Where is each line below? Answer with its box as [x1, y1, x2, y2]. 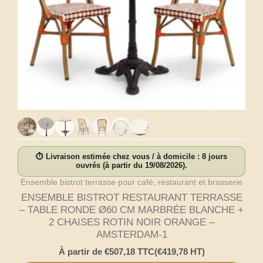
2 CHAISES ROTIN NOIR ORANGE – [49, 217, 214, 228]
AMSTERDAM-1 [96, 229, 167, 241]
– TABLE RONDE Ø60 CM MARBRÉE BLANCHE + [19, 204, 244, 216]
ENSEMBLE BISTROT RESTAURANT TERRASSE [21, 192, 242, 204]
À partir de [58, 246, 104, 257]
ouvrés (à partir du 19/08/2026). [76, 161, 187, 170]
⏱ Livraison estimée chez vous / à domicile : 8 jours [36, 153, 227, 161]
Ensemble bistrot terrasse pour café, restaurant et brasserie [21, 177, 242, 187]
